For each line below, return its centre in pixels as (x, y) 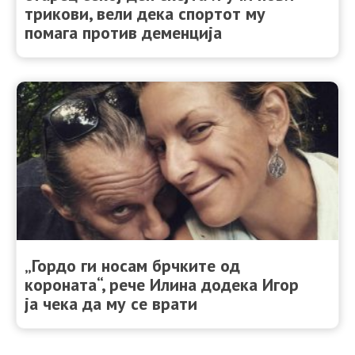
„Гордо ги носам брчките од (132, 265)
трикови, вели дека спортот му (145, 13)
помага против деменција (123, 32)
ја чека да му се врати (111, 303)
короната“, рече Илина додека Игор (162, 284)
